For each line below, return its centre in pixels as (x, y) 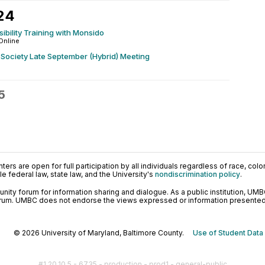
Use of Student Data (228, 233)
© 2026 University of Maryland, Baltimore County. (103, 233)
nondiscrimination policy (198, 174)
